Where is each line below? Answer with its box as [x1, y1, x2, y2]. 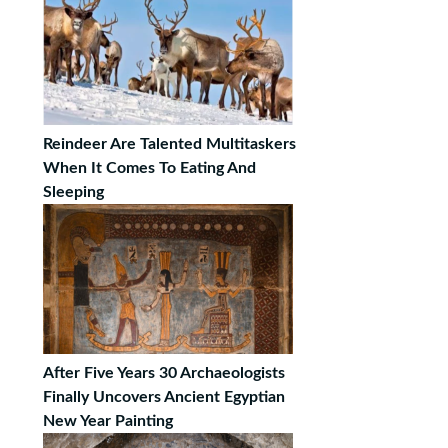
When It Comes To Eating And [43, 160, 256, 176]
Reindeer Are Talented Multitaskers [43, 136, 296, 152]
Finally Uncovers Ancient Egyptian [43, 389, 285, 405]
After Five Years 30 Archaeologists [43, 365, 285, 381]
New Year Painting [43, 413, 173, 429]
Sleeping [43, 184, 104, 200]
